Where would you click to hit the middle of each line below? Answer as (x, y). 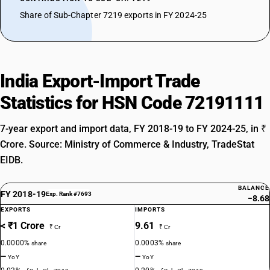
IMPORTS (150, 209)
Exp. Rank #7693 (68, 194)
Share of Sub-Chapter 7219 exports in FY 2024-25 (113, 15)
